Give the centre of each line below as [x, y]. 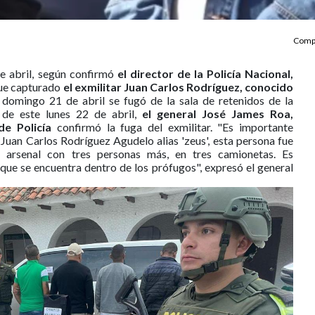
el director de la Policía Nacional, [205, 74]
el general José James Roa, [218, 114]
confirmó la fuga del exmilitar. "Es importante [173, 127]
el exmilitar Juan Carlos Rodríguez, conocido [178, 87]
